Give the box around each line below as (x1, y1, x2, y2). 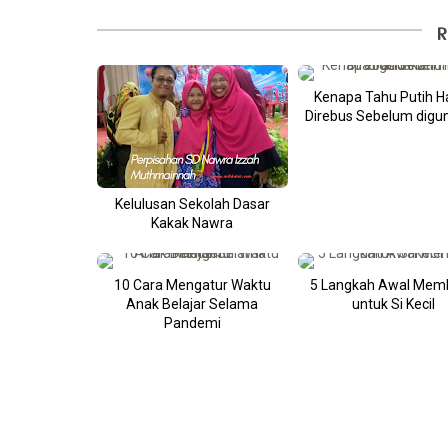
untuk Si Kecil (351, 295, 435, 312)
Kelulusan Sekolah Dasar (114, 195, 270, 212)
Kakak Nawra (151, 214, 234, 231)
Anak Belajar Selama (126, 295, 259, 312)
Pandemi (163, 314, 221, 331)
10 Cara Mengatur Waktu (113, 276, 271, 293)
